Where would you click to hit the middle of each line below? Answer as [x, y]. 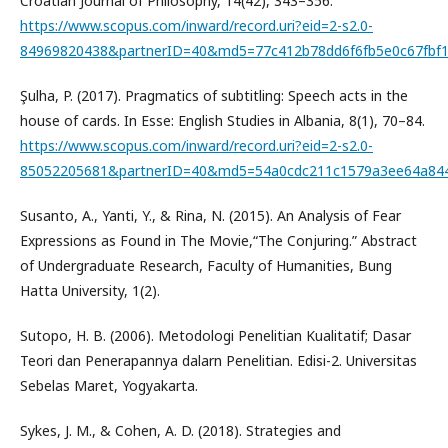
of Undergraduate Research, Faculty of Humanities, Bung [206, 265]
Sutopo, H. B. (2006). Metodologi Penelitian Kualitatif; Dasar [215, 335]
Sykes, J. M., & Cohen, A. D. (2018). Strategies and [180, 430]
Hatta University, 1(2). [90, 290]
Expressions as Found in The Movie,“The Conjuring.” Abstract [218, 240]
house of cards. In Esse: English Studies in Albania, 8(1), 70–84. [222, 120]
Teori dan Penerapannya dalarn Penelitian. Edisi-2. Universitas [218, 360]
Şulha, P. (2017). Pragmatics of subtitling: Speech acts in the [214, 95]
